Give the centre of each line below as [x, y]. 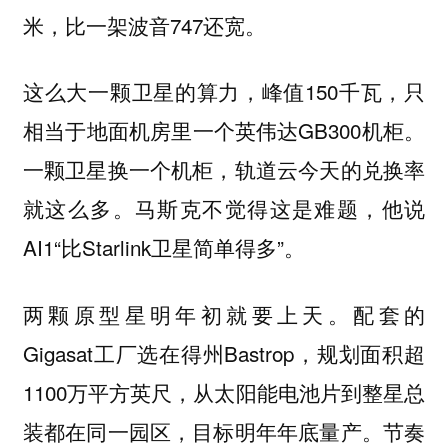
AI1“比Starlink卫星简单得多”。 [163, 247]
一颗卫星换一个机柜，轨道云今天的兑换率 [224, 169]
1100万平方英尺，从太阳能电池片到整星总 [224, 391]
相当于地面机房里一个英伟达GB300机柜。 [224, 130]
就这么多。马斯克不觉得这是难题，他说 [224, 208]
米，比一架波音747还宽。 [144, 24]
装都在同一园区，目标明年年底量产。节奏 [224, 430]
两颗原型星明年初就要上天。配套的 [224, 313]
